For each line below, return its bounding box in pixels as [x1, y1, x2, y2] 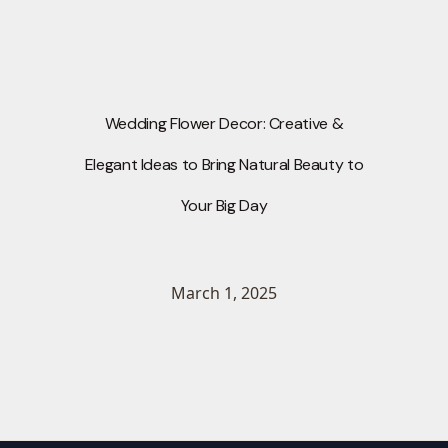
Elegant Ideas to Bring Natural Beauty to [84, 154, 364, 176]
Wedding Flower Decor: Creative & [104, 113, 344, 135]
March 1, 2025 [171, 282, 277, 305]
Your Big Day [180, 195, 268, 217]
